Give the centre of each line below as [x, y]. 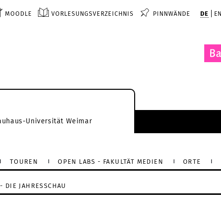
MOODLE [19, 14]
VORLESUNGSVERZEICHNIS [93, 14]
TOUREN [24, 161]
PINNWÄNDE [172, 14]
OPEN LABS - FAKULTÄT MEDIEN [111, 161]
